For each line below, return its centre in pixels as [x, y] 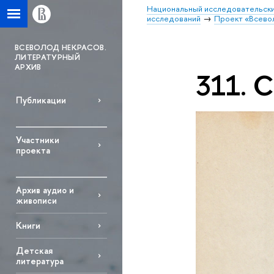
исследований [174, 18]
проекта [33, 150]
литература [39, 261]
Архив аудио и [45, 190]
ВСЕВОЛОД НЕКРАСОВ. [61, 47]
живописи [36, 201]
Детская [34, 251]
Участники [37, 140]
